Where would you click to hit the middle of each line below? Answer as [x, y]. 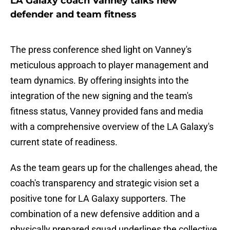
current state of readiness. [64, 142]
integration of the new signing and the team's [101, 96]
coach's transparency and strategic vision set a [105, 183]
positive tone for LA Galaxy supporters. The [98, 199]
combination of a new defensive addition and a [105, 214]
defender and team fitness [73, 15]
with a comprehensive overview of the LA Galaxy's [112, 127]
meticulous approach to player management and [109, 65]
